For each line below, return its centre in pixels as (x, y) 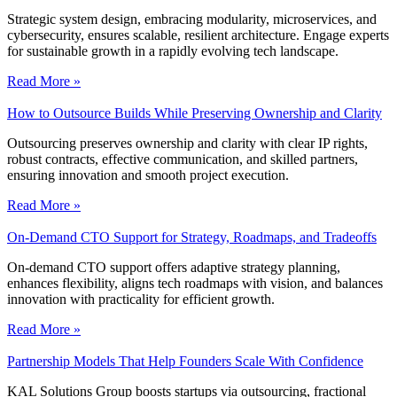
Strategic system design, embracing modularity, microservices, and (192, 19)
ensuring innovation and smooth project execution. (148, 175)
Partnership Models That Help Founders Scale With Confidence (185, 362)
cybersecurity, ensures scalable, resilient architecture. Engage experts (198, 35)
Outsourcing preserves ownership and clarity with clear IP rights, (187, 144)
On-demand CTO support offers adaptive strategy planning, (174, 268)
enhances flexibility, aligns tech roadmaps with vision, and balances (195, 284)
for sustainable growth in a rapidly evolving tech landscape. (173, 51)
